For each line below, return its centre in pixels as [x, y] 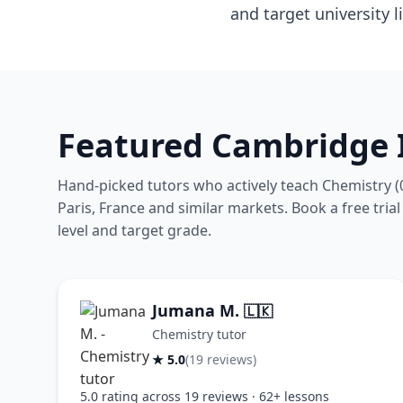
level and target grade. [134, 230]
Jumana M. [198, 310]
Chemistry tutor [199, 334]
